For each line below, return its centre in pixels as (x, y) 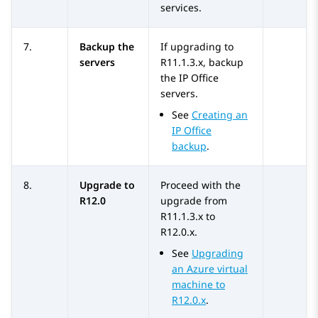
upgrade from (194, 201)
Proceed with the (201, 185)
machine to (198, 285)
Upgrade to (107, 185)
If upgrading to (197, 47)
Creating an (220, 115)
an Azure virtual (210, 269)
